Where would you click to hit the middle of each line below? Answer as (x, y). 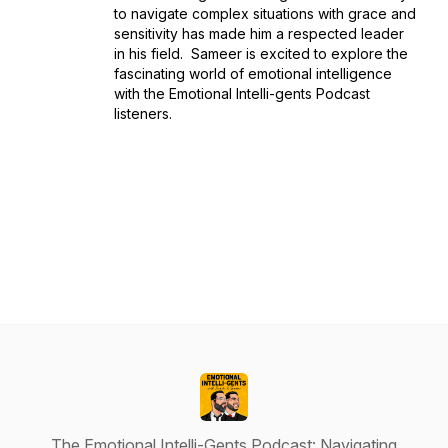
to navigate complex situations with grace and (265, 13)
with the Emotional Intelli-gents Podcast (242, 93)
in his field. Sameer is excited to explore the (261, 53)
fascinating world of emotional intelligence (253, 73)
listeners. (147, 113)
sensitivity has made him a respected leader (259, 33)
